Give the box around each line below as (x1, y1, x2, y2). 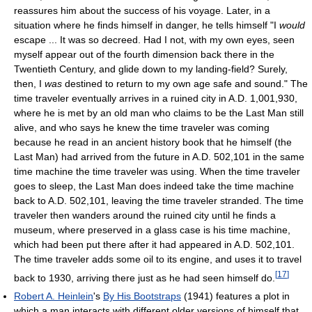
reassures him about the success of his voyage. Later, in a (14, 4, 270, 16)
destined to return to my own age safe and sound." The (62, 77, 308, 89)
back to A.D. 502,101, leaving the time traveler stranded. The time (14, 194, 304, 206)
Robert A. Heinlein (14, 290, 93, 302)
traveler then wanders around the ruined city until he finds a (14, 209, 276, 221)
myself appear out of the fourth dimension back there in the (14, 48, 274, 60)
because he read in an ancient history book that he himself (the (14, 136, 292, 148)
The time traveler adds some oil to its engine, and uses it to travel (14, 253, 302, 265)
